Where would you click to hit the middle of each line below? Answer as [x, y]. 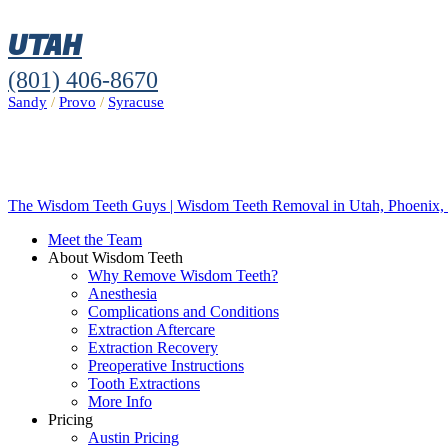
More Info [120, 401]
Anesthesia [122, 293]
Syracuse [136, 102]
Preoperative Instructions [166, 365]
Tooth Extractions [144, 383]
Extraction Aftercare [151, 329]
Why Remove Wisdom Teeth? [183, 275]
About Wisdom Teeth [115, 257]
